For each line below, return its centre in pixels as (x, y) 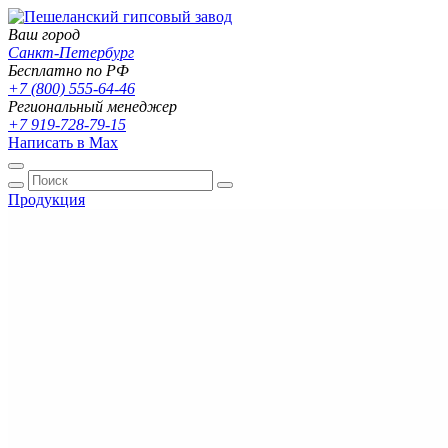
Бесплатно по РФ (68, 70)
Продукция (46, 199)
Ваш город (44, 34)
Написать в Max (63, 142)
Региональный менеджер (92, 106)
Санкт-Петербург (71, 52)
